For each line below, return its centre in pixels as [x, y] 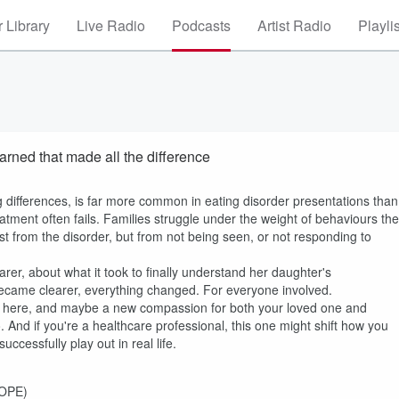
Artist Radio [294, 25]
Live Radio [111, 25]
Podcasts [201, 25]
